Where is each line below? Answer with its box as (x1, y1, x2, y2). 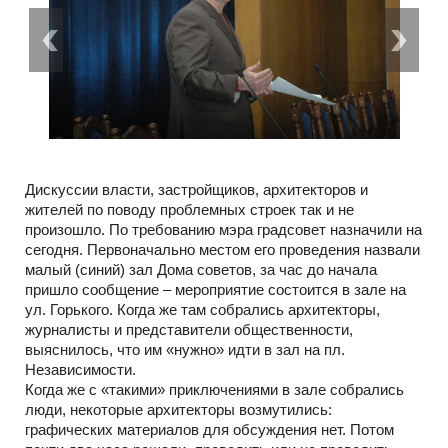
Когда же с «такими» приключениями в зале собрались (25, 381, 404, 399)
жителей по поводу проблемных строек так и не (25, 201, 354, 219)
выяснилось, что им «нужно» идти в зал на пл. (25, 341, 345, 359)
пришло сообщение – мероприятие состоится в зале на (25, 281, 406, 299)
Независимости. (25, 361, 136, 379)
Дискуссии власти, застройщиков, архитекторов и (25, 181, 368, 199)
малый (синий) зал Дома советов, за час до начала (25, 261, 377, 279)
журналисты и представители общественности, (25, 321, 353, 339)
